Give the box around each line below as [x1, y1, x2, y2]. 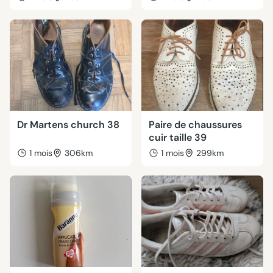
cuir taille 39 [149, 131, 207, 144]
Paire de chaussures [149, 118, 242, 131]
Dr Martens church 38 [17, 118, 119, 131]
